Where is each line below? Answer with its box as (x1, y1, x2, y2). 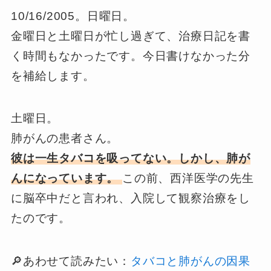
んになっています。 (10, 172, 122, 185)
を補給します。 (10, 69, 95, 82)
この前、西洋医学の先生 (122, 172, 254, 185)
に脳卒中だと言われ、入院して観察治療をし (10, 192, 251, 205)
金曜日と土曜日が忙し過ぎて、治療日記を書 (10, 29, 251, 42)
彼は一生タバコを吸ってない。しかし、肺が (10, 152, 251, 165)
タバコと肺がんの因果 (130, 254, 251, 267)
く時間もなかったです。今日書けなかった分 (10, 49, 251, 62)
